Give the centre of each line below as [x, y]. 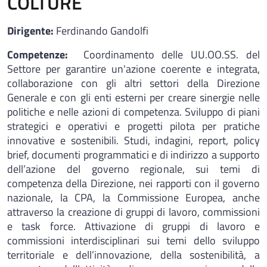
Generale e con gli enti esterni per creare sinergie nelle [133, 97]
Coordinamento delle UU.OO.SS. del [168, 55]
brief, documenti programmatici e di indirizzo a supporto [133, 155]
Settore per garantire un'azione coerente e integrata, [133, 69]
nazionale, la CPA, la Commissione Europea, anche [133, 198]
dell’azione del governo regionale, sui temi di [133, 169]
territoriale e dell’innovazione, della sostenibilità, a [133, 255]
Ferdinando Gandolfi [102, 31]
